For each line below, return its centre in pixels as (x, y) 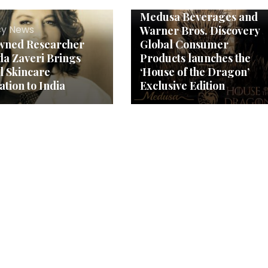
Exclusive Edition (182, 85)
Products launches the (195, 58)
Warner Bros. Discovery (200, 30)
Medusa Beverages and (199, 16)
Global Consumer (184, 44)
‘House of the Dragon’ (194, 71)
